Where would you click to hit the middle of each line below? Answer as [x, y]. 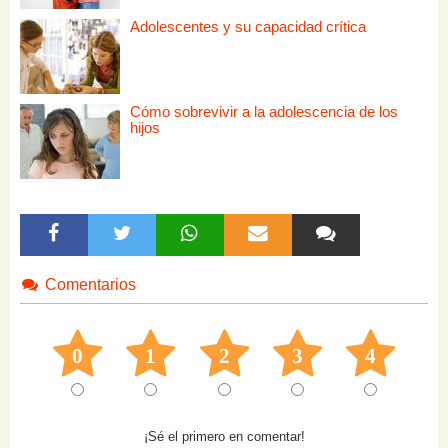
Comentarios [88, 285]
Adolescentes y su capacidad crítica [248, 27]
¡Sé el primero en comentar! [224, 436]
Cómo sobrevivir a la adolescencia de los [264, 112]
